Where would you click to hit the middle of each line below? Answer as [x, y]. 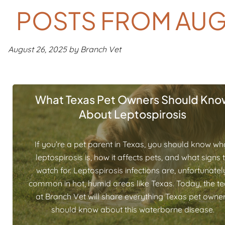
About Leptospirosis [133, 114]
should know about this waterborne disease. [133, 209]
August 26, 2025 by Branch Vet [65, 49]
